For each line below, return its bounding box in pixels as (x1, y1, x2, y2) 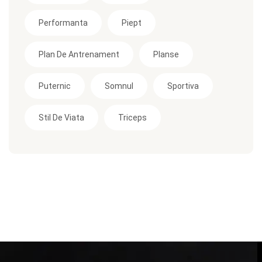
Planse (153, 49, 179, 59)
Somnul (105, 81, 133, 91)
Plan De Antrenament (39, 49, 119, 59)
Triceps (118, 112, 147, 122)
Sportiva (167, 81, 199, 91)
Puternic (39, 81, 71, 91)
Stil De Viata (39, 112, 84, 122)
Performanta (39, 18, 88, 27)
